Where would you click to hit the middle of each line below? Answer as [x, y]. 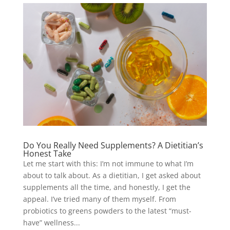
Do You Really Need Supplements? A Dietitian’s [113, 146]
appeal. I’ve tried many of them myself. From [99, 199]
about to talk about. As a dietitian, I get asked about [112, 176]
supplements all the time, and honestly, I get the [107, 187]
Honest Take [47, 154]
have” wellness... [51, 223]
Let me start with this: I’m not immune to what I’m [108, 164]
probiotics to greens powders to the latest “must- [107, 211]
